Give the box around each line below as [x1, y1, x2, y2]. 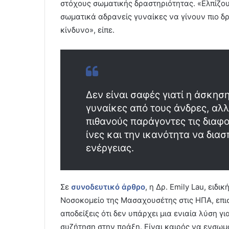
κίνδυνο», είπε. [60, 25, 114, 35]
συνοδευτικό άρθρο [71, 181, 145, 192]
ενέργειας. [86, 142, 134, 154]
